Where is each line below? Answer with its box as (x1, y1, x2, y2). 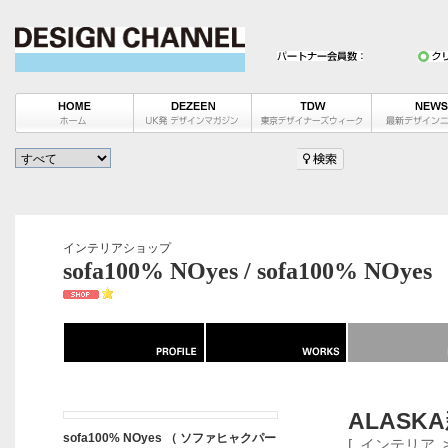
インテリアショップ (63, 241, 171, 255)
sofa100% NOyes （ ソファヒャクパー (63, 431, 276, 445)
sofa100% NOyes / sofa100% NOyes (63, 258, 432, 284)
